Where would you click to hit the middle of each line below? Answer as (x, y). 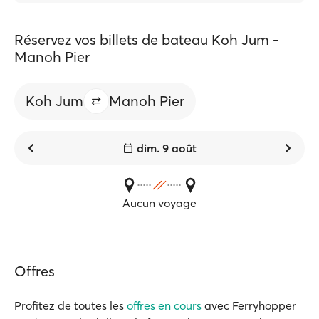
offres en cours (164, 305)
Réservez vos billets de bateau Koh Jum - (146, 40)
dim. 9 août (167, 148)
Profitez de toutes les (70, 305)
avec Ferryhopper (249, 305)
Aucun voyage (159, 203)
